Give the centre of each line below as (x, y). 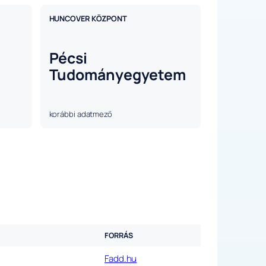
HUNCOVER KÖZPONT (88, 19)
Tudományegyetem (117, 75)
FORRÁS (119, 236)
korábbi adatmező (80, 114)
